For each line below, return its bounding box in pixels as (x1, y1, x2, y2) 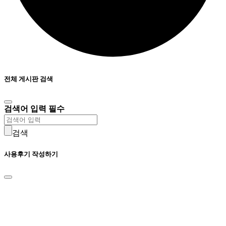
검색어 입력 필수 (4, 104, 65, 113)
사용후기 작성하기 (4, 150, 58, 158)
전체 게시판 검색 (4, 75, 53, 83)
